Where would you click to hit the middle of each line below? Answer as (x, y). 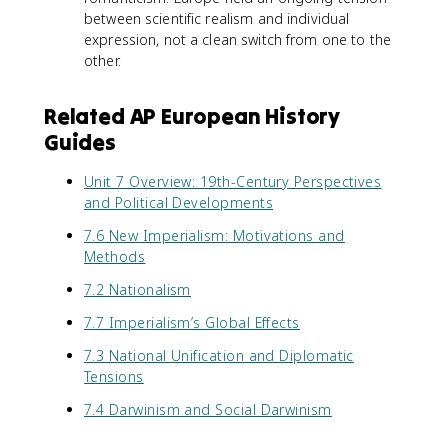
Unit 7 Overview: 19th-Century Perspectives (233, 181)
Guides (80, 142)
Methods (115, 256)
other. (102, 60)
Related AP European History (192, 116)
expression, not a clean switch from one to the (238, 39)
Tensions (114, 376)
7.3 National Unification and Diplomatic (219, 355)
